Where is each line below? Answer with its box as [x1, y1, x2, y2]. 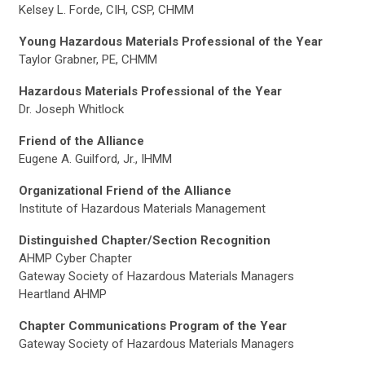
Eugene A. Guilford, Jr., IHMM [19, 152, 172, 166]
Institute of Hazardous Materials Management [19, 201, 266, 216]
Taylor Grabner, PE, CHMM [19, 52, 157, 67]
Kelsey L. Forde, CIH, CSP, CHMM [19, 2, 194, 17]
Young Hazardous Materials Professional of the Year [19, 34, 323, 49]
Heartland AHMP [19, 287, 107, 301]
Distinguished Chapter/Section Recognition [19, 233, 270, 248]
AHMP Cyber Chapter [19, 251, 132, 266]
